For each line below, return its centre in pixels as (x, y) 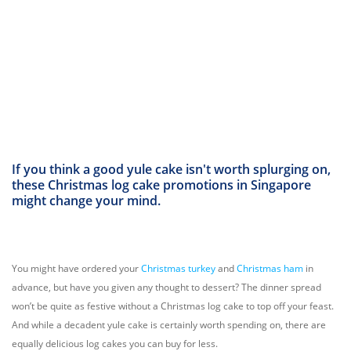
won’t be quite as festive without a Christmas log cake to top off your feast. (173, 306)
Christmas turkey (178, 268)
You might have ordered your (76, 268)
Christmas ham (270, 268)
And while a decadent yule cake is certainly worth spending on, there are (169, 325)
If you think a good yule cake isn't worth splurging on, (171, 169)
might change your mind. (86, 201)
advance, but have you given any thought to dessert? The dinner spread (166, 287)
